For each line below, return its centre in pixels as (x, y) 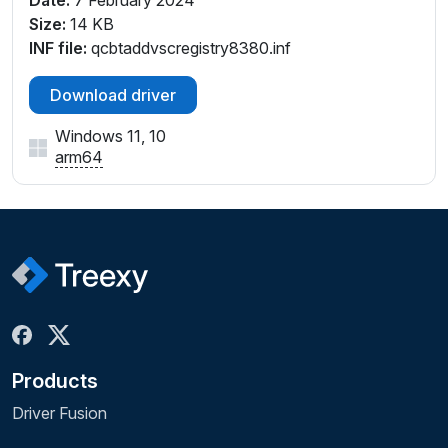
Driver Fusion (59, 413)
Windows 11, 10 (110, 135)
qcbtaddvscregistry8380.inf (189, 47)
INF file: (58, 47)
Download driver (113, 94)
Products (55, 381)
